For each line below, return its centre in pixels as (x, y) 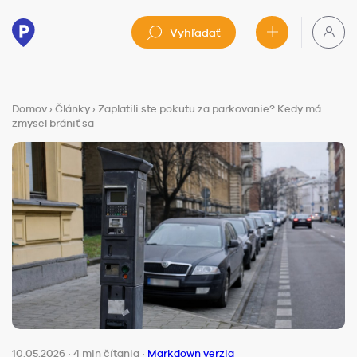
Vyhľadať (195, 32)
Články (73, 109)
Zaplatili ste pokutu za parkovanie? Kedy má (210, 109)
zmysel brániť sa (53, 123)
